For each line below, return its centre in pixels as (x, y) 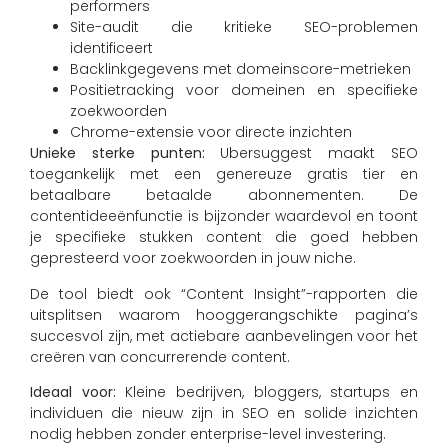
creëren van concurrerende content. (160, 356)
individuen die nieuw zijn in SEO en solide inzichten (224, 412)
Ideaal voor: (73, 391)
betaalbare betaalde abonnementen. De (224, 195)
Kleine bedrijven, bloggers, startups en (267, 391)
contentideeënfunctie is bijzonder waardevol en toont (224, 216)
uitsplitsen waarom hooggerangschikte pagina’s (224, 314)
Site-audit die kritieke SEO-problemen (244, 27)
